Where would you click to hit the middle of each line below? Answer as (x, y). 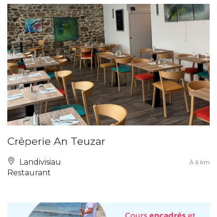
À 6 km (200, 162)
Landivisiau (39, 162)
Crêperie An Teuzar (56, 141)
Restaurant (29, 172)
